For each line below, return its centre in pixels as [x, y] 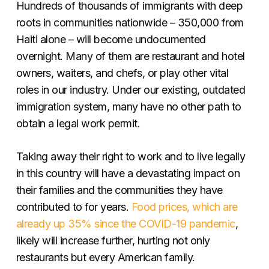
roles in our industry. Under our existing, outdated [131, 89]
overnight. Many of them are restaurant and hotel [130, 56]
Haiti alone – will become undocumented [111, 39]
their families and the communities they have [119, 190]
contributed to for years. [74, 207]
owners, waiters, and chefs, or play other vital [122, 73]
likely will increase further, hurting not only [113, 240]
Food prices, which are [184, 207]
